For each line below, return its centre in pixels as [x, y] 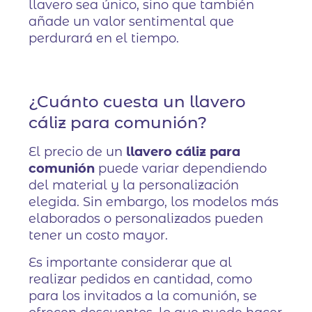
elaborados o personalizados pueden [146, 219]
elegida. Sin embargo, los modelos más [154, 202]
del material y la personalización [134, 186]
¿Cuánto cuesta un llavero [138, 102]
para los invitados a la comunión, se [143, 296]
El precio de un [78, 152]
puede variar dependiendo [181, 169]
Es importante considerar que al [131, 263]
